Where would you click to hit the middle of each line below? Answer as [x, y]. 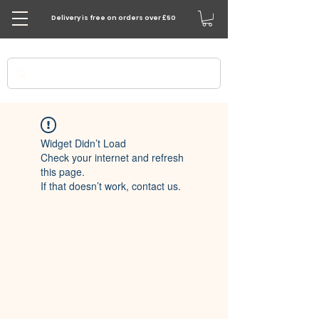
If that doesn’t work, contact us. [111, 185]
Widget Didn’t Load [83, 143]
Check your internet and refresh [112, 157]
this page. [63, 171]
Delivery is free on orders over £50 [114, 18]
